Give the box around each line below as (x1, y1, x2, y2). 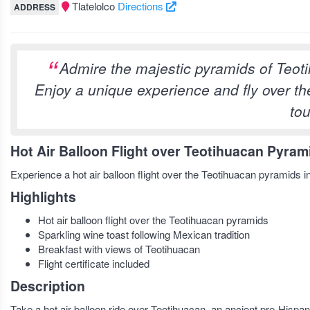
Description (10, 276, 85, 295)
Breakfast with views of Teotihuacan (38, 241, 200, 256)
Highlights (10, 187, 76, 206)
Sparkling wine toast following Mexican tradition (38, 227, 250, 241)
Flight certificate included (38, 256, 149, 271)
